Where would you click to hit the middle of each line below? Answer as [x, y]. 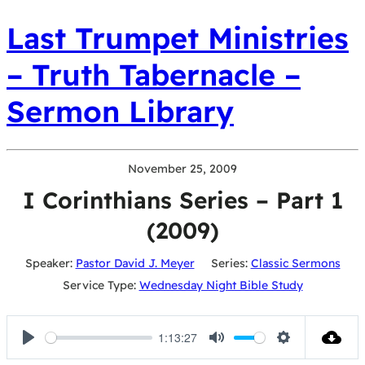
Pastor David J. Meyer [135, 264]
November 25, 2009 [182, 169]
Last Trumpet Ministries [178, 38]
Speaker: [48, 264]
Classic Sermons [295, 264]
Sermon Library [120, 112]
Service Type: [99, 286]
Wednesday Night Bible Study [221, 286]
